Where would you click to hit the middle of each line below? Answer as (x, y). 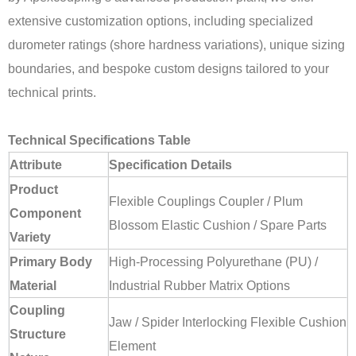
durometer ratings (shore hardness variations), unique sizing (176, 45)
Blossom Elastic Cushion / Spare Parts (218, 225)
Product (34, 190)
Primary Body (51, 262)
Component (45, 213)
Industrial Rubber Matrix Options (199, 286)
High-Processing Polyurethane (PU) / (213, 262)
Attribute (36, 165)
